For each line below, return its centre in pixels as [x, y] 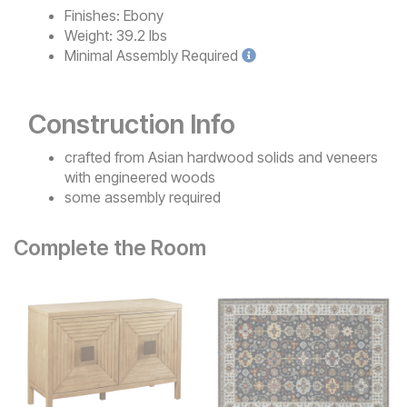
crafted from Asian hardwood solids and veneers [221, 157]
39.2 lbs [142, 35]
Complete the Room [110, 248]
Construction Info [132, 124]
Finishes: [92, 15]
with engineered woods [140, 177]
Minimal [89, 55]
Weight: [89, 35]
